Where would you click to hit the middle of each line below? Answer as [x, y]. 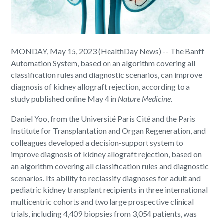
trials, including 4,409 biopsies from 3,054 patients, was [104, 213]
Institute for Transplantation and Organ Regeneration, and [109, 130]
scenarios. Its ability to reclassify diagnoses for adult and [106, 178]
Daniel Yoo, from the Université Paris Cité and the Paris [103, 118]
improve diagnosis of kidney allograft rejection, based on [107, 154]
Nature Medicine [145, 98]
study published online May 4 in [65, 98]
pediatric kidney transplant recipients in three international [110, 189]
